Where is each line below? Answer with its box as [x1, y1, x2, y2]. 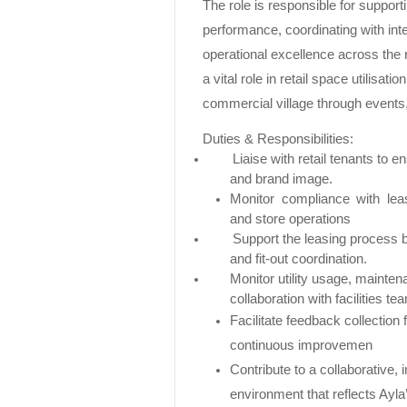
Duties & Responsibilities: [203, 131, 353, 146]
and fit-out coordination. [230, 251, 367, 266]
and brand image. [230, 171, 333, 186]
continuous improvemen [230, 337, 372, 352]
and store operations [230, 211, 351, 226]
